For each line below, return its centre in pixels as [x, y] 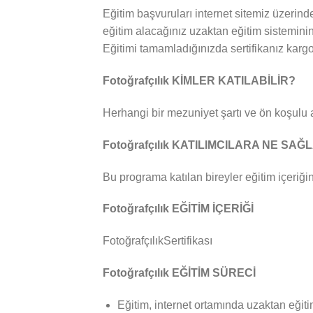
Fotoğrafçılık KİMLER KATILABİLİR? [199, 81]
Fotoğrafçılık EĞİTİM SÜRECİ [179, 272]
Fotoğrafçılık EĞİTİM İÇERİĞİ [178, 209]
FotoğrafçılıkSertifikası [158, 241]
